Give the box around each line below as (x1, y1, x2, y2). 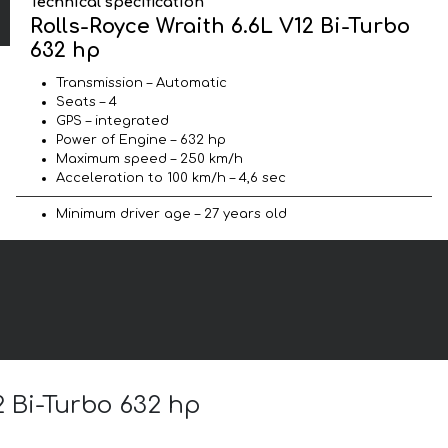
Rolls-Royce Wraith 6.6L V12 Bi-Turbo (30, 14, 411, 38)
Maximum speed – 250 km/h (56, 151, 243, 166)
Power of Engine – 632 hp (56, 132, 226, 147)
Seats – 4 (56, 94, 117, 109)
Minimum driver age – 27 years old (56, 206, 287, 221)
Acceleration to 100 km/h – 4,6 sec (56, 170, 286, 185)
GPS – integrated (56, 113, 169, 128)
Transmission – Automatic (56, 75, 227, 90)
